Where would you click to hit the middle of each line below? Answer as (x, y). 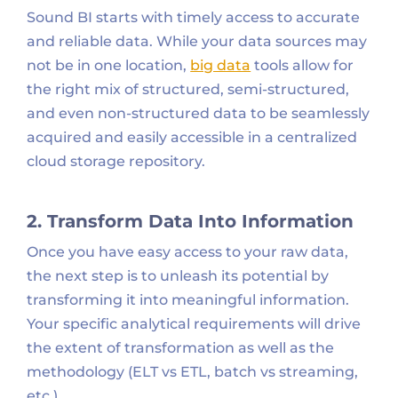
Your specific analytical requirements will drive (194, 324)
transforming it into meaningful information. (188, 300)
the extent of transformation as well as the (181, 348)
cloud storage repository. (116, 162)
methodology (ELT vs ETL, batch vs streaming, (193, 372)
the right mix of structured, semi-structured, (188, 90)
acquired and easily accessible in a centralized (192, 138)
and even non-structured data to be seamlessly (199, 114)
